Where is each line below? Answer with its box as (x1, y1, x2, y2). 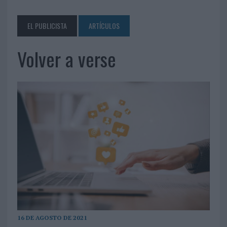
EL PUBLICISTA (27, 20, 67, 31)
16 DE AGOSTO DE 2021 (17, 214, 87, 222)
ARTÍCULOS (88, 20, 120, 31)
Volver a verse (17, 45, 116, 73)
